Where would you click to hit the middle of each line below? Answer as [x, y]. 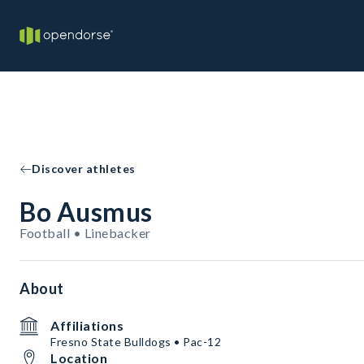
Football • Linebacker [85, 233]
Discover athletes [84, 169]
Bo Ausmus [86, 212]
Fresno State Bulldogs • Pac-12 [136, 342]
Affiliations [87, 325]
